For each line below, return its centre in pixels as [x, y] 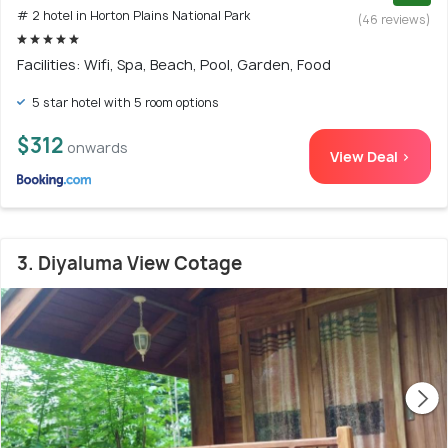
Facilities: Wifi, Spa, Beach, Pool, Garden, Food [174, 64]
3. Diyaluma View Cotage [129, 263]
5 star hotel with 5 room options [124, 102]
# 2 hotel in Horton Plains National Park [133, 15]
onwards [97, 147]
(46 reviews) [394, 19]
